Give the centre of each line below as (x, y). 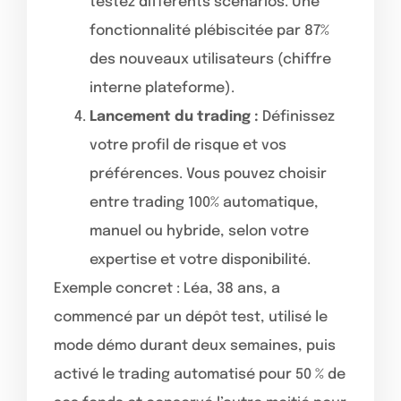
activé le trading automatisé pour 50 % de (200, 374)
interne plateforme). (162, 88)
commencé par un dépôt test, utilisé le (191, 317)
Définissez (297, 116)
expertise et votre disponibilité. (200, 260)
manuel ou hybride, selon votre (199, 231)
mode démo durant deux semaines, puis (195, 346)
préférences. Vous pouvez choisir (208, 174)
